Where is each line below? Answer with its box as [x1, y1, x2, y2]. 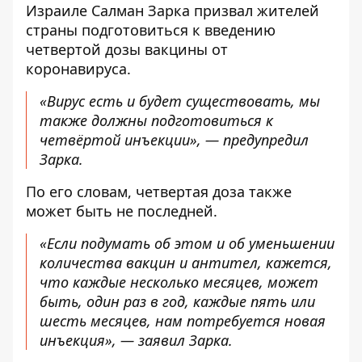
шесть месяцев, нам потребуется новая [40, 311, 326, 330]
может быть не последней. [26, 201, 217, 221]
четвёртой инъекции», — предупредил [40, 130, 309, 149]
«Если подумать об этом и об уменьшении [40, 234, 335, 253]
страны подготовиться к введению [26, 20, 276, 40]
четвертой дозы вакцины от [26, 40, 228, 59]
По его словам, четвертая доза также [26, 182, 292, 201]
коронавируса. [26, 59, 131, 78]
